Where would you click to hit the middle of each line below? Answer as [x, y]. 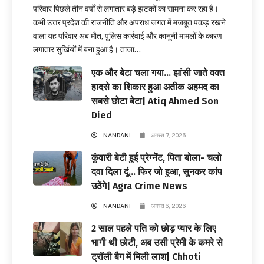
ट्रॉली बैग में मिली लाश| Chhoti [146, 256]
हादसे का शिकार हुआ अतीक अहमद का [155, 87]
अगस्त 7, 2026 [168, 135]
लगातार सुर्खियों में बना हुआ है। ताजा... [87, 49]
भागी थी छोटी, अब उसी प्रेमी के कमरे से [157, 242]
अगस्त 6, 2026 [168, 205]
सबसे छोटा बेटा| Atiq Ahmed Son [155, 101]
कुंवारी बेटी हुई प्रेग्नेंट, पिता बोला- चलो [156, 157]
